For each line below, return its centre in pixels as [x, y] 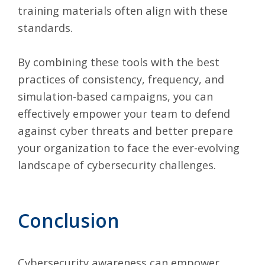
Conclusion [69, 220]
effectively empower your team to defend [124, 113]
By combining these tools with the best [119, 62]
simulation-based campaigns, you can [115, 96]
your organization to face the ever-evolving [129, 147]
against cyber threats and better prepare [125, 130]
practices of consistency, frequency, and [121, 79]
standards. [45, 27]
